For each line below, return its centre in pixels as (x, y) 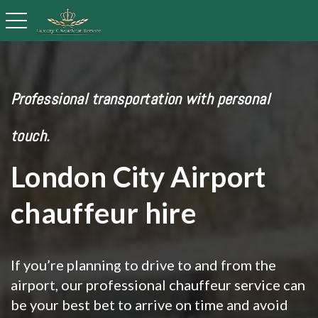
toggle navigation (43, 19)
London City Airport (138, 177)
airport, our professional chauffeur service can (158, 285)
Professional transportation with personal (141, 99)
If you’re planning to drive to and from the (143, 265)
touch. (31, 136)
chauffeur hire (104, 213)
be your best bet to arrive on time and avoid (149, 305)
